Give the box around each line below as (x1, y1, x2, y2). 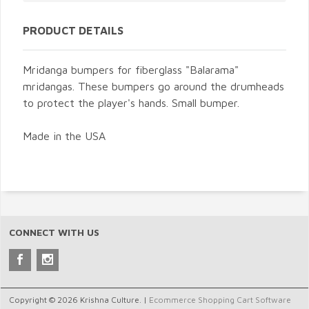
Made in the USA (23, 129, 106, 142)
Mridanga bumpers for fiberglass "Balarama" (23, 63, 239, 76)
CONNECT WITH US (9, 226, 99, 238)
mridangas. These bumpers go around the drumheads (23, 79, 284, 92)
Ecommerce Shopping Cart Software (149, 294, 291, 305)
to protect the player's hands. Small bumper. (23, 96, 239, 109)
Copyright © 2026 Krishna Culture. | (9, 294, 149, 305)
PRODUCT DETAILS (23, 23, 123, 37)
